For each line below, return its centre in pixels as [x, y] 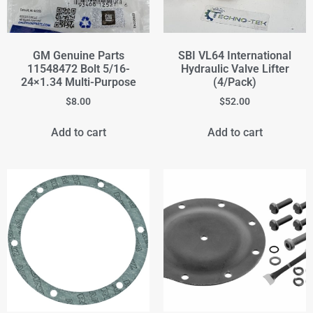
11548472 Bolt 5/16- [78, 68]
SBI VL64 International [235, 55]
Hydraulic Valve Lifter [235, 68]
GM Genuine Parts [78, 55]
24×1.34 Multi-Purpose [78, 82]
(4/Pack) [235, 82]
